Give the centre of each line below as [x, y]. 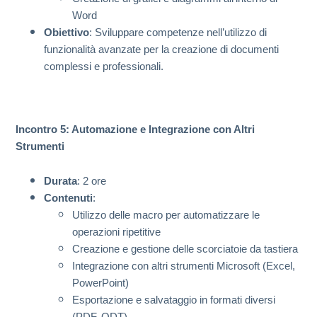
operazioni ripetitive [116, 232]
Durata [60, 181]
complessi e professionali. [104, 67]
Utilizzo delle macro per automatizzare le [166, 215]
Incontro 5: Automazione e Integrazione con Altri [135, 129]
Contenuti [68, 198]
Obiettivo [67, 33]
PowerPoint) [100, 283]
